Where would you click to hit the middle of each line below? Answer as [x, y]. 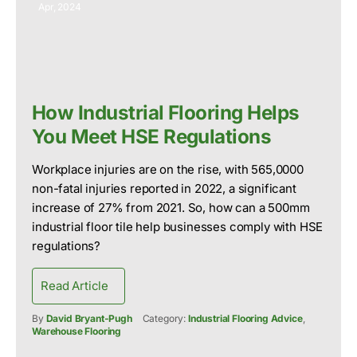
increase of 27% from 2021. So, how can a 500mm [171, 207]
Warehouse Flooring [77, 331]
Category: [165, 318]
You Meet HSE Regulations [152, 136]
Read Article [75, 285]
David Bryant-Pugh [89, 318]
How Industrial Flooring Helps [166, 112]
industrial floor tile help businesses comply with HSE [178, 226]
